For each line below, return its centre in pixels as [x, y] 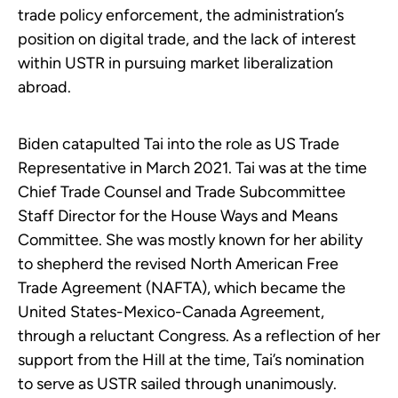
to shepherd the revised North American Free [178, 264]
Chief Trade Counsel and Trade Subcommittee [182, 192]
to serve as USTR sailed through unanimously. [177, 384]
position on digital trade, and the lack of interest [187, 40]
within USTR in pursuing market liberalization [175, 64]
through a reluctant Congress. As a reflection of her [199, 336]
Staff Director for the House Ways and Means [178, 216]
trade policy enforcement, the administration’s [181, 16]
